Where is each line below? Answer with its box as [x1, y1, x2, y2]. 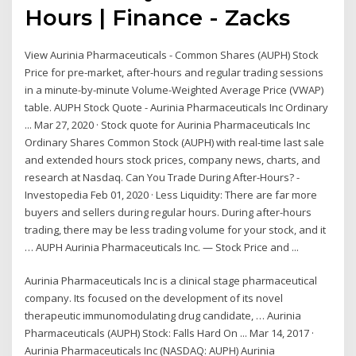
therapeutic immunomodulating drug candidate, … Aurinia [25, 308, 302, 323]
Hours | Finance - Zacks [25, 3, 291, 31]
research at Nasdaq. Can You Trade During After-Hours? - [25, 169, 300, 184]
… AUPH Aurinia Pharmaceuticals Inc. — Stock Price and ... [25, 239, 300, 254]
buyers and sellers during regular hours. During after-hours [25, 204, 312, 219]
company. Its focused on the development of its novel [25, 291, 284, 306]
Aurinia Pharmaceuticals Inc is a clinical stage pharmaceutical [25, 273, 318, 288]
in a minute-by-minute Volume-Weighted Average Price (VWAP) [25, 82, 324, 97]
